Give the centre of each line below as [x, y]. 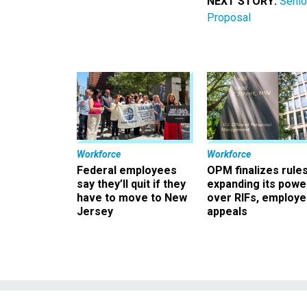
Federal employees [127, 171]
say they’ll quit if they [131, 184]
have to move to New [132, 198]
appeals [227, 212]
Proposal [229, 17]
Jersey [95, 212]
